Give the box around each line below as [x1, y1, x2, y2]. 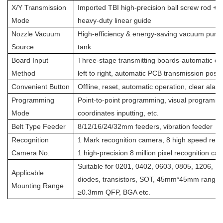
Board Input [11, 56, 48, 65]
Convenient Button [11, 83, 70, 91]
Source [11, 43, 34, 51]
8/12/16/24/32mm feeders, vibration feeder [78, 122, 213, 131]
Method [11, 69, 35, 78]
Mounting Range [11, 182, 64, 190]
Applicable [11, 169, 44, 177]
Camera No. [11, 149, 50, 157]
